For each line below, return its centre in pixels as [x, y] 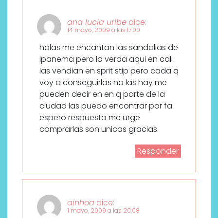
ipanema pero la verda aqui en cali [106, 59]
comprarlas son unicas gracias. [99, 129]
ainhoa [81, 202]
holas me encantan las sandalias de [109, 47]
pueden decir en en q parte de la [102, 94]
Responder [158, 151]
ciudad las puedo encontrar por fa [106, 106]
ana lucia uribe [97, 22]
